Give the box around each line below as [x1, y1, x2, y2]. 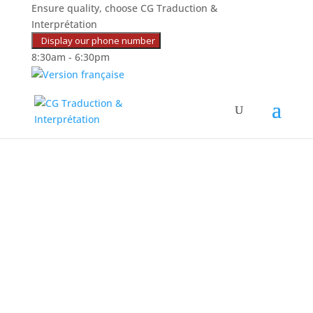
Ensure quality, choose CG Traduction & [31, 1, 217, 15]
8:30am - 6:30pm [31, 50, 110, 64]
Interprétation [31, 17, 97, 31]
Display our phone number [36, 34, 155, 47]
